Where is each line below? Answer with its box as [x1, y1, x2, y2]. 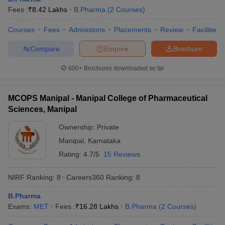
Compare [30, 44, 60, 53]
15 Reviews [103, 150, 140, 158]
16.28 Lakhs [79, 202, 119, 210]
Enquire [104, 44, 129, 53]
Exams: [8, 202, 34, 210]
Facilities [192, 26, 220, 34]
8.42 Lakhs [32, 6, 67, 14]
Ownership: [59, 123, 97, 131]
